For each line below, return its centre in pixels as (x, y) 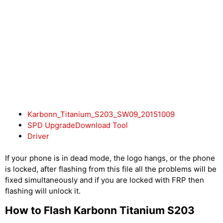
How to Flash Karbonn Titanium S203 (100, 210)
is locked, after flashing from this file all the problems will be (111, 169)
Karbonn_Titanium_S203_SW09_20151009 (101, 114)
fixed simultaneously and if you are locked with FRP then (105, 180)
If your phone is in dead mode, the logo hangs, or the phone (110, 158)
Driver (38, 136)
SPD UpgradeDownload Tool (78, 125)
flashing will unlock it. (43, 191)
